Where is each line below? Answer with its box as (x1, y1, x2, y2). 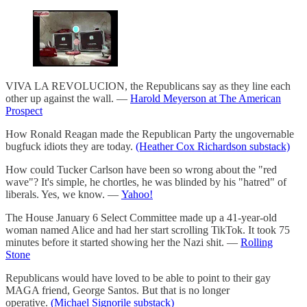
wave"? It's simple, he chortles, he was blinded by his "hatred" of (5, 176, 286, 188)
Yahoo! (121, 188, 153, 201)
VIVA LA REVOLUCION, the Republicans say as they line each (5, 80, 291, 93)
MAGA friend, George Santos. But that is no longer (5, 284, 230, 297)
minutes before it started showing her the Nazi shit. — (5, 236, 241, 249)
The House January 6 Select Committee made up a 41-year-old (5, 212, 277, 224)
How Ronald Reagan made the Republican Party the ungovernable (5, 128, 294, 140)
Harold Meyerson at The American (130, 93, 281, 105)
